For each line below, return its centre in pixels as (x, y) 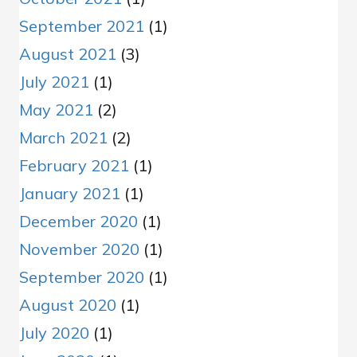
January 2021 (70, 194)
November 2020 (79, 249)
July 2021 (54, 82)
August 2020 (68, 305)
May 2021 (56, 110)
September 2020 (82, 277)
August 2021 (68, 54)
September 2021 (82, 26)
